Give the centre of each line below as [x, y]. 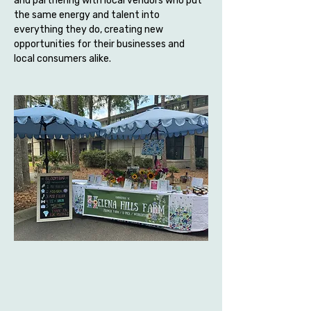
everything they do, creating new [90, 30]
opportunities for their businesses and [100, 44]
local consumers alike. [62, 59]
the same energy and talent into [88, 15]
